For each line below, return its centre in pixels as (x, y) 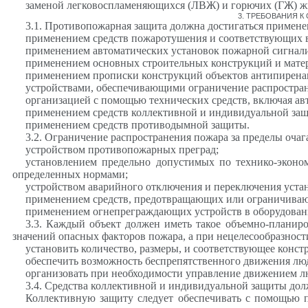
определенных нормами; (70, 174)
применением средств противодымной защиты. (137, 124)
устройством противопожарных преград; (122, 149)
